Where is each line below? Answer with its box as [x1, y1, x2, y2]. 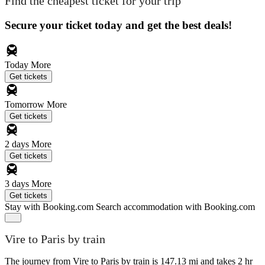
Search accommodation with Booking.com [96, 201, 255, 212]
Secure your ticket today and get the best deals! [5, 18, 232, 31]
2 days [5, 138, 31, 149]
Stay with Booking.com [5, 201, 93, 212]
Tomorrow [5, 99, 47, 109]
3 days [5, 178, 31, 189]
